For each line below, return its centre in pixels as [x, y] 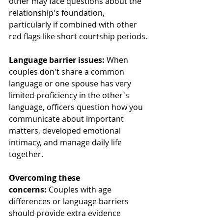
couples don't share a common [68, 71]
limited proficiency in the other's [70, 95]
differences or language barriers [70, 201]
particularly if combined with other [74, 24]
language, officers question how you [77, 107]
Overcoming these [45, 178]
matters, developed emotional [66, 130]
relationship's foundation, [58, 13]
